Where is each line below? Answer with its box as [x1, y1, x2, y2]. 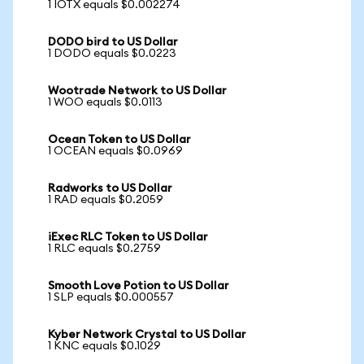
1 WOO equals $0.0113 [48, 97, 162, 108]
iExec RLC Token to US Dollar [48, 232, 208, 243]
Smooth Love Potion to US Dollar [48, 280, 229, 292]
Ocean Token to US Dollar [48, 134, 191, 145]
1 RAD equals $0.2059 [48, 194, 163, 206]
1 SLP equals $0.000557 [48, 292, 174, 303]
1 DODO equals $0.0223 [48, 48, 176, 59]
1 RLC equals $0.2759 [48, 243, 161, 254]
